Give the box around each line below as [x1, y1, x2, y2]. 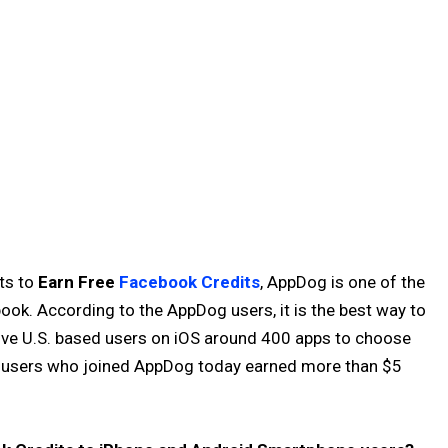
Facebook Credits [119, 271, 260, 292]
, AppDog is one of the [260, 271, 425, 292]
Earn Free [38, 271, 119, 292]
